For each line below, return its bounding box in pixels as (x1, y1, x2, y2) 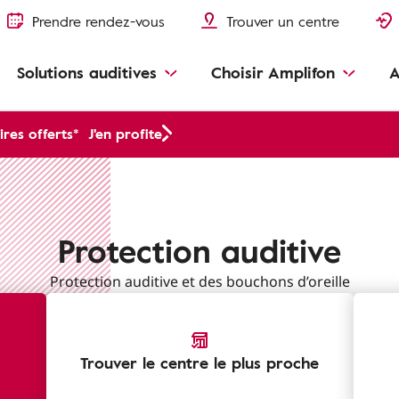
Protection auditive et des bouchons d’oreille (49, 272, 350, 291)
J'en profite (88, 123, 162, 144)
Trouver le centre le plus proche (80, 351, 319, 374)
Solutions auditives (17, 61, 157, 84)
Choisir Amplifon (211, 61, 335, 84)
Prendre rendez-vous (32, 11, 165, 32)
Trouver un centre (226, 11, 339, 32)
